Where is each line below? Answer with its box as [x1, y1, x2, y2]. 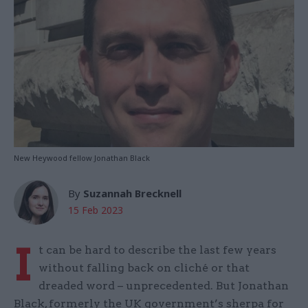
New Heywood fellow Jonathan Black [14, 153, 150, 164]
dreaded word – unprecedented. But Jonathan [38, 279, 289, 293]
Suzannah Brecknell [83, 186, 181, 201]
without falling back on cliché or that [38, 261, 250, 275]
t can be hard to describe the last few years [38, 243, 276, 257]
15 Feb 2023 [68, 203, 123, 217]
